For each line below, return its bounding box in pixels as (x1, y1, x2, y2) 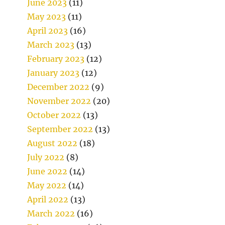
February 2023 (27, 53, 85, 64)
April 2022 (27, 194, 69, 204)
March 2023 (27, 39, 75, 50)
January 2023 (27, 67, 80, 78)
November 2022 (27, 95, 91, 106)
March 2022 (27, 208, 75, 218)
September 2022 (27, 124, 93, 134)
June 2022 (27, 166, 68, 176)
